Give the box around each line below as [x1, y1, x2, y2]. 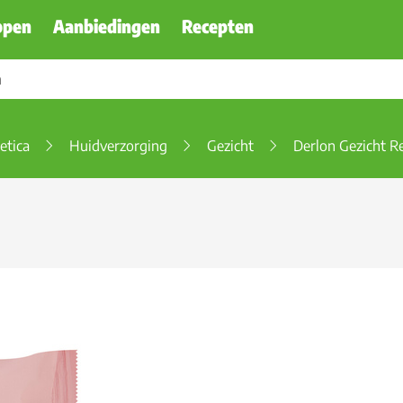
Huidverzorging [69, 137, 167, 155]
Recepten [182, 14, 254, 37]
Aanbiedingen [53, 14, 160, 37]
